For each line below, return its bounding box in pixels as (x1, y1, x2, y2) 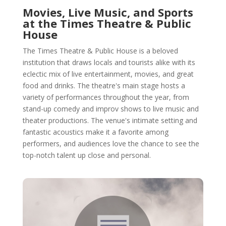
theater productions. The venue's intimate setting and (22, 116, 197, 125)
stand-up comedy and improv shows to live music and (22, 104, 199, 114)
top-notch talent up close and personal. (22, 150, 151, 160)
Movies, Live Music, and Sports (22, 5, 193, 20)
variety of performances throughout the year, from (22, 92, 189, 102)
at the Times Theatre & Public (22, 16, 191, 31)
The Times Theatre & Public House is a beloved (22, 46, 178, 55)
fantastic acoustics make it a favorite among (22, 127, 168, 137)
